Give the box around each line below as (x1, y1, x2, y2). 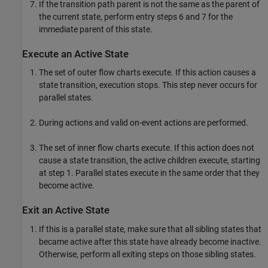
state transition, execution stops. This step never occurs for (39, 80, 257, 90)
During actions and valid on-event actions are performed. (39, 118, 248, 128)
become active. (39, 181, 95, 191)
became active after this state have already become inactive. (39, 236, 261, 246)
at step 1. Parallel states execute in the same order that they (39, 168, 260, 178)
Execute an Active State (22, 48, 129, 60)
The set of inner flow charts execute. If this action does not (39, 143, 254, 153)
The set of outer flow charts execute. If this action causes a (39, 68, 256, 78)
